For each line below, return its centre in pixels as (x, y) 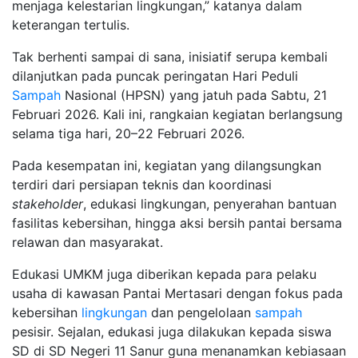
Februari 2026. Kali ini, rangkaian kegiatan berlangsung (177, 114)
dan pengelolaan (201, 312)
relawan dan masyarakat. (88, 242)
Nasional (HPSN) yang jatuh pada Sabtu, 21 (194, 95)
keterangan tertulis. (71, 24)
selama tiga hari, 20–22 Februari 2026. (128, 133)
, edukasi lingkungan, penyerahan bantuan (210, 203)
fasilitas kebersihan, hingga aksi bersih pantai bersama (177, 223)
